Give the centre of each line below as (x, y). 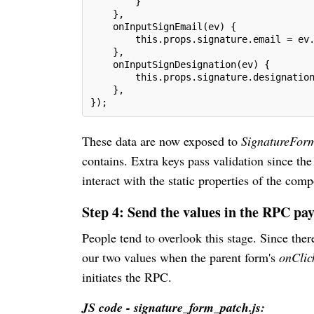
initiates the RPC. (127, 277)
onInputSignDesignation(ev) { (180, 64)
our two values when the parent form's (180, 257)
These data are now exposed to (162, 141)
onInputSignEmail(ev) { (163, 26)
